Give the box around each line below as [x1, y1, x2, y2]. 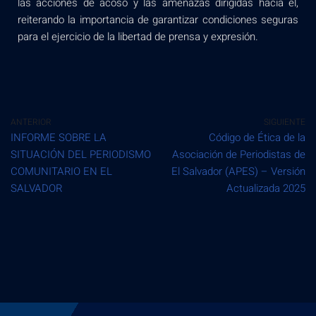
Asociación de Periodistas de [172, 146, 305, 162]
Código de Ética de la [209, 129, 305, 145]
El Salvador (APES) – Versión [171, 163, 305, 179]
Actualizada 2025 [226, 180, 305, 196]
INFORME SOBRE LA [11, 129, 107, 145]
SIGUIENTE [264, 115, 305, 128]
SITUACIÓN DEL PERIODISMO [11, 146, 151, 162]
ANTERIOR [11, 115, 51, 128]
